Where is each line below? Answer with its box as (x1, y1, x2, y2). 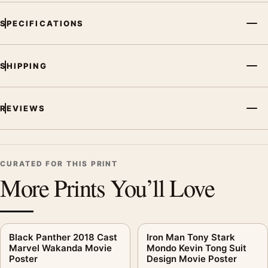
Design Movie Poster (147, 252, 237, 264)
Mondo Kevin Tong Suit (147, 242, 246, 254)
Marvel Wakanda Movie (9, 242, 112, 254)
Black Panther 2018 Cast (9, 231, 117, 243)
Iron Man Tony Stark (147, 231, 235, 243)
